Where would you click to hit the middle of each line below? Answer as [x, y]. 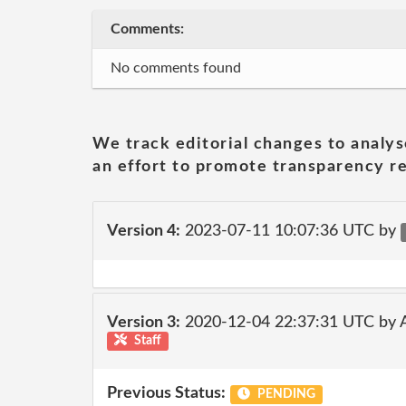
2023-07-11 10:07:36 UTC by [290, 231]
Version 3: [144, 322]
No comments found [176, 68]
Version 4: [144, 231]
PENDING [285, 394]
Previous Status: [166, 393]
